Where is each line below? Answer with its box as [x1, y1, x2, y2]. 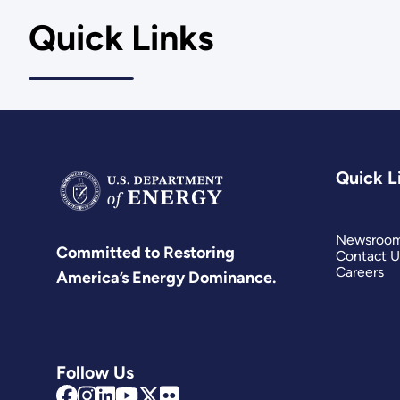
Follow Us [56, 361, 135, 383]
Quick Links [28, 17, 213, 60]
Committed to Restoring [56, 242, 236, 262]
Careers [335, 263, 384, 281]
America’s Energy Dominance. [56, 267, 277, 287]
